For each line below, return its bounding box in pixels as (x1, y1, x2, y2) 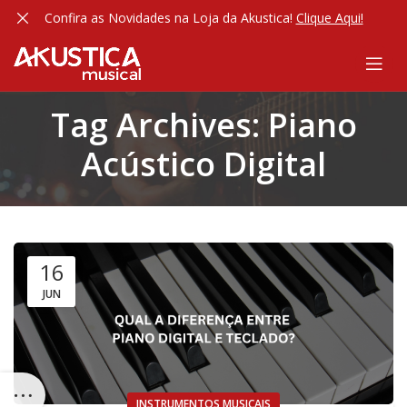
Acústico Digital (81, 142, 326, 186)
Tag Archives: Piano (50, 103, 357, 147)
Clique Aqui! (295, 9, 363, 26)
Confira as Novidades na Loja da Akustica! (44, 9, 296, 26)
